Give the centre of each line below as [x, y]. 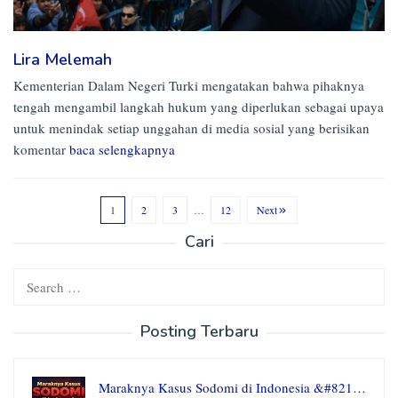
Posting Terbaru [199, 332]
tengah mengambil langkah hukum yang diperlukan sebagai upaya [199, 106]
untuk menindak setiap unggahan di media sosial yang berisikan [191, 127]
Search [31, 279]
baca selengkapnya [122, 149]
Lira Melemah [63, 59]
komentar [41, 149]
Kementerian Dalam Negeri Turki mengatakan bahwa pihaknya [189, 85]
